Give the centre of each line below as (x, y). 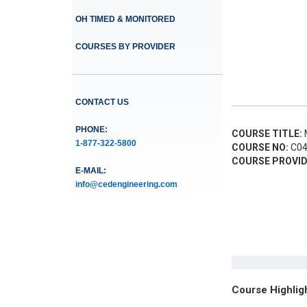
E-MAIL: (90, 171)
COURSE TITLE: (267, 134)
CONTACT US (102, 102)
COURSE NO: (260, 147)
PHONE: (91, 130)
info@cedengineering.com (126, 184)
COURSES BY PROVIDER (125, 47)
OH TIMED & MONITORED (125, 19)
